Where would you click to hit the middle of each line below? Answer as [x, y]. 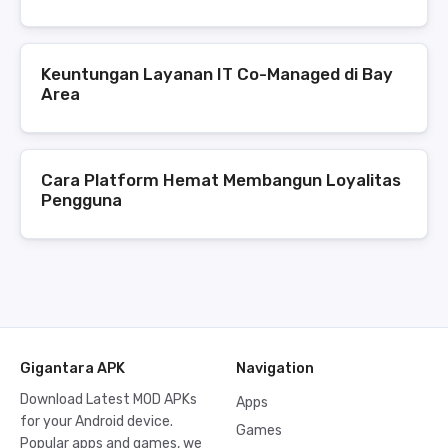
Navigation [275, 369]
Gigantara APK [72, 369]
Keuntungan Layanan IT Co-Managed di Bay [217, 74]
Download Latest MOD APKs [108, 400]
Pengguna [81, 200]
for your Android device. [96, 422]
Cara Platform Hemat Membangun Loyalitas [221, 180]
